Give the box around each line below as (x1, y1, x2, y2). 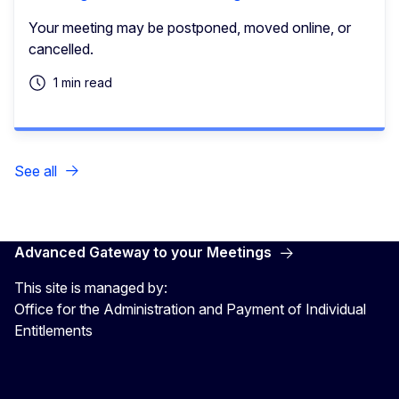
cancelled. (28, 39, 94, 58)
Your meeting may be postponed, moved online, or (28, 18, 351, 37)
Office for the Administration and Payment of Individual (14, 300, 366, 319)
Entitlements (14, 322, 93, 340)
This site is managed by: (14, 279, 167, 297)
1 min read (53, 74, 112, 90)
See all (14, 161, 57, 180)
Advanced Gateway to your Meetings (14, 243, 272, 262)
